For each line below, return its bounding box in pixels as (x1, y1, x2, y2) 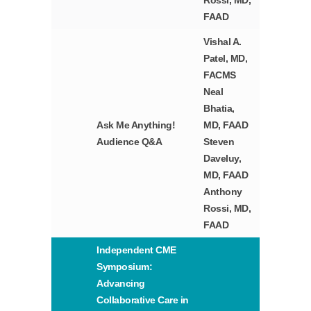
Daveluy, (203, 153, 242, 165)
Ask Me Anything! (96, 119, 176, 131)
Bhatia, (203, 103, 235, 115)
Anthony (203, 186, 242, 198)
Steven (203, 136, 235, 148)
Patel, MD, (203, 53, 248, 65)
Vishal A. (203, 36, 242, 48)
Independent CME (96, 244, 176, 256)
